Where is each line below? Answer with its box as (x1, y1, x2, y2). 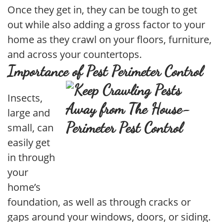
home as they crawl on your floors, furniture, (7, 33, 212, 47)
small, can (7, 121, 54, 135)
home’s (7, 180, 41, 194)
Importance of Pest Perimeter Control (7, 62, 203, 81)
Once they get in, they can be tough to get (7, 3, 197, 17)
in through (7, 151, 55, 165)
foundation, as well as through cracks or (7, 195, 191, 209)
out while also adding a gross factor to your (7, 18, 205, 32)
